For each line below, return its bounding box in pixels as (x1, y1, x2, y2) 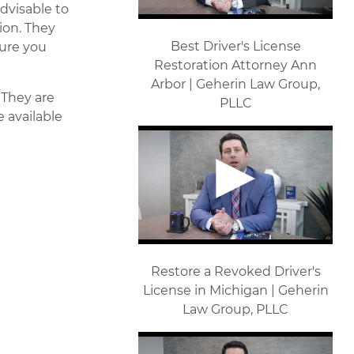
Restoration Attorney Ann (154, 58, 317, 73)
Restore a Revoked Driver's (150, 264, 321, 280)
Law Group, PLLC (183, 302, 288, 318)
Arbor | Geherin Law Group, (151, 77, 320, 92)
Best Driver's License (170, 39, 301, 55)
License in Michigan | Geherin (142, 283, 329, 299)
